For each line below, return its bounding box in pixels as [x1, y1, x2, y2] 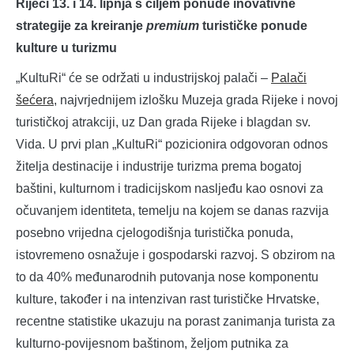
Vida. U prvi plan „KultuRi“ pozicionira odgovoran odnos [16, 137, 328, 152]
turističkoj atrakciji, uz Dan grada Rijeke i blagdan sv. [16, 115, 311, 130]
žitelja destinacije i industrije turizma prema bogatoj [16, 160, 302, 174]
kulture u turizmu [16, 41, 117, 55]
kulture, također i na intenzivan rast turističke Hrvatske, [16, 292, 319, 307]
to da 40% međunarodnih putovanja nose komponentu [16, 270, 318, 284]
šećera [16, 93, 54, 107]
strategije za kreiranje [16, 19, 146, 33]
